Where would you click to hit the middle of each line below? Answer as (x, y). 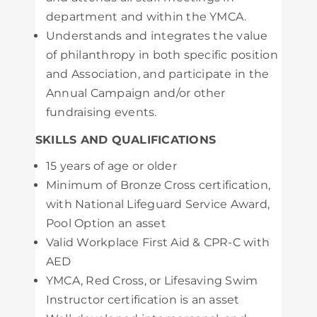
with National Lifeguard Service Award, (158, 204)
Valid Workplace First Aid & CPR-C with (158, 242)
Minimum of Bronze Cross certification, (158, 185)
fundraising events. (102, 112)
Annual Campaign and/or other (136, 93)
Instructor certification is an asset (143, 300)
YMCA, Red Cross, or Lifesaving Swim (152, 281)
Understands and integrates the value (157, 36)
